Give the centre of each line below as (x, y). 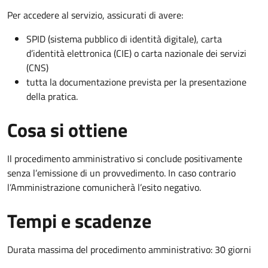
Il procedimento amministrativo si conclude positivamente (125, 158)
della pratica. (52, 96)
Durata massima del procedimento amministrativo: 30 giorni (129, 249)
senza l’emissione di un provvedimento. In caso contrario (121, 173)
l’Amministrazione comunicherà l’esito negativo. (104, 187)
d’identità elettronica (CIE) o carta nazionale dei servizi (136, 53)
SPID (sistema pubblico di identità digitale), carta (124, 39)
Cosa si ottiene (67, 130)
